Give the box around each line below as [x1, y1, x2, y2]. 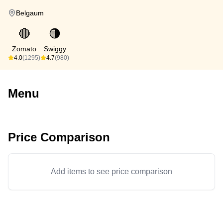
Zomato [12, 45, 36, 53]
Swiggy [43, 45, 66, 53]
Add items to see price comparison [51, 167, 172, 176]
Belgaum [16, 9, 44, 17]
